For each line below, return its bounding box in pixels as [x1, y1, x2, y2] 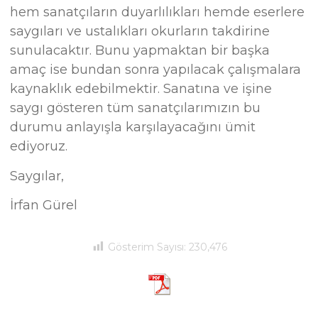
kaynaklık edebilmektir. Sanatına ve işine [10, 81, 273, 97]
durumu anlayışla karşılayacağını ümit [10, 119, 256, 136]
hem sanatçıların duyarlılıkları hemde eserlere [10, 4, 305, 21]
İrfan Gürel [10, 197, 78, 214]
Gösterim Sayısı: [108, 240, 189, 253]
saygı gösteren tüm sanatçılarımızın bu [10, 100, 261, 116]
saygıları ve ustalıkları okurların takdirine [10, 23, 270, 40]
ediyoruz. [10, 138, 68, 155]
